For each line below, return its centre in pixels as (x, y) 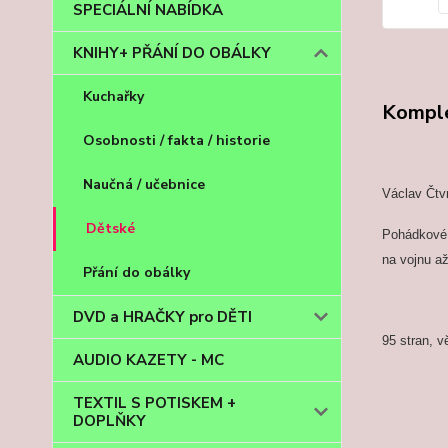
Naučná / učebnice (144, 184)
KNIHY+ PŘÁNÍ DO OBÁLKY (172, 53)
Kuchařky (113, 96)
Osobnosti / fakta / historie (176, 140)
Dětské (110, 228)
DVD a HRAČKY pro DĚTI (162, 317)
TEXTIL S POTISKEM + (154, 403)
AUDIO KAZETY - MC (148, 360)
